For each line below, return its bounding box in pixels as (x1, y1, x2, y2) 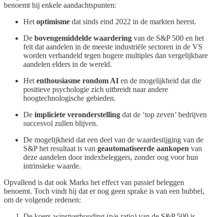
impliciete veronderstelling (34, 110, 120, 119)
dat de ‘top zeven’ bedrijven (120, 110, 207, 119)
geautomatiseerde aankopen (97, 144, 189, 153)
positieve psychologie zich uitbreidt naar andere (23, 85, 168, 93)
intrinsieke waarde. (23, 161, 81, 170)
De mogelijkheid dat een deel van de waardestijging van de (23, 135, 203, 144)
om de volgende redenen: (4, 195, 81, 204)
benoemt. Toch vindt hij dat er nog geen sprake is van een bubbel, (4, 186, 204, 195)
